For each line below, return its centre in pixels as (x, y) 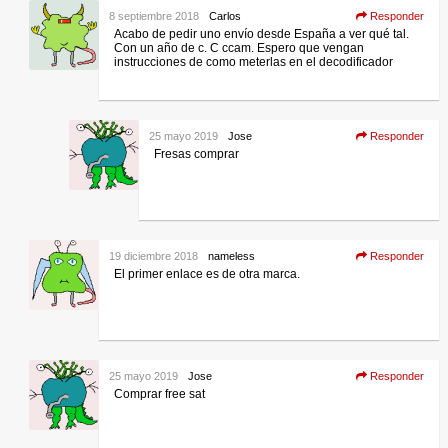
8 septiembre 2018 (153, 15)
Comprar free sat (159, 393)
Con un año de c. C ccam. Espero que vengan (238, 47)
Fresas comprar (196, 153)
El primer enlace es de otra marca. (206, 273)
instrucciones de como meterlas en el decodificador (253, 61)
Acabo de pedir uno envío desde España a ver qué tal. (261, 33)
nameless (231, 255)
